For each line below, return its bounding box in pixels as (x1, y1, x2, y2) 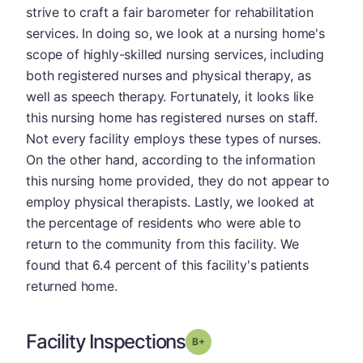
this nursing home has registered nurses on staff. (26, 109, 318, 126)
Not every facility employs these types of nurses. (26, 130, 322, 147)
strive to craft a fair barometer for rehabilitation (26, 3, 314, 20)
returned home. (26, 277, 117, 294)
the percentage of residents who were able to (26, 214, 301, 231)
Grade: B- (204, 334, 250, 347)
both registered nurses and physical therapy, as (26, 66, 311, 83)
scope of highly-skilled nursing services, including (26, 45, 324, 62)
